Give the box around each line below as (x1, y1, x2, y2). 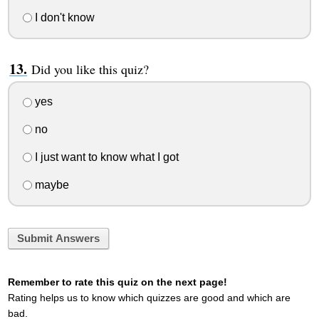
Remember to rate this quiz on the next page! (7, 276, 227, 288)
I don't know (31, 11, 95, 23)
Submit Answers (16, 232, 100, 244)
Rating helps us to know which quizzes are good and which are (7, 291, 291, 303)
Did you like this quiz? (31, 60, 149, 78)
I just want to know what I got (31, 150, 179, 163)
